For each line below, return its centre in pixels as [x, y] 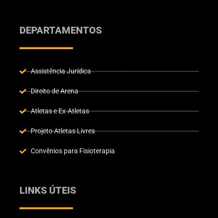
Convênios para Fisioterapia [73, 151]
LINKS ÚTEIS [48, 191]
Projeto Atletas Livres [63, 131]
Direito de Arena [54, 91]
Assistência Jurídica [61, 71]
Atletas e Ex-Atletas [60, 111]
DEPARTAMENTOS [61, 30]
